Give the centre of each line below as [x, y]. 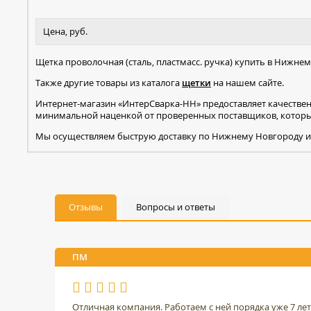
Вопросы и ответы [176, 207]
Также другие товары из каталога [109, 82]
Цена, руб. [65, 31]
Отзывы [86, 207]
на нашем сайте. [247, 82]
